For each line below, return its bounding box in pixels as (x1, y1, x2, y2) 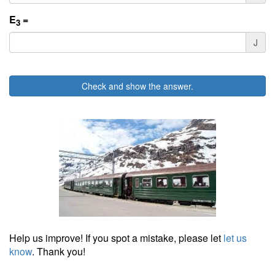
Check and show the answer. (82, 79, 193, 92)
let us (223, 230, 247, 245)
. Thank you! (32, 244, 85, 258)
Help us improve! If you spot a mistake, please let (9, 230, 223, 245)
